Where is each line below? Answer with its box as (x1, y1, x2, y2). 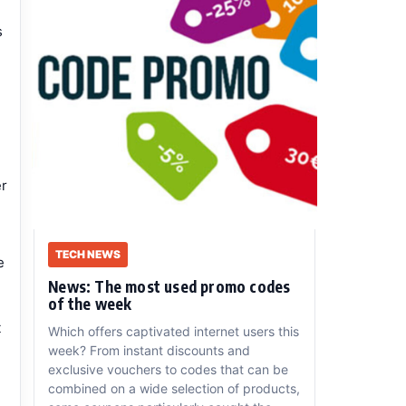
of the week (48, 294, 132, 314)
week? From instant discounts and (48, 343, 251, 359)
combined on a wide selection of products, (48, 381, 301, 397)
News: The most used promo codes (48, 276, 291, 297)
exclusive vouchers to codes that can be (48, 362, 289, 378)
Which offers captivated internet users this (48, 324, 300, 340)
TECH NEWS (55, 247, 121, 262)
